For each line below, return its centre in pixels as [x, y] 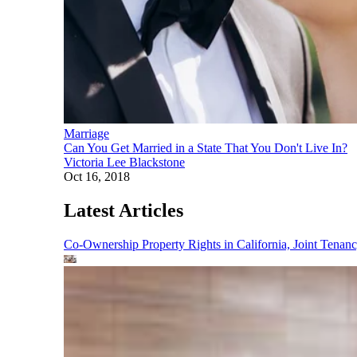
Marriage [86, 133]
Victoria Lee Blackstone [124, 162]
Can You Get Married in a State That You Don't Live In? [206, 147]
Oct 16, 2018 [97, 176]
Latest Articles [124, 210]
